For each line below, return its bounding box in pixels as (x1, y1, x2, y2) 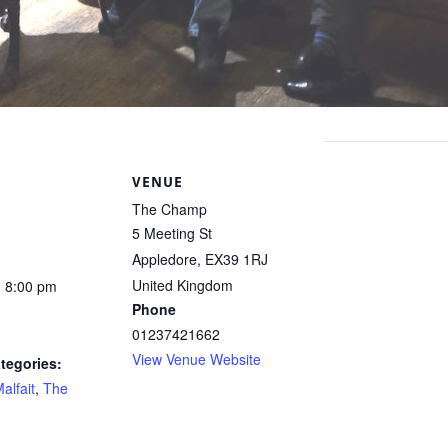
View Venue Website (132, 349, 261, 370)
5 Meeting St (132, 223, 212, 244)
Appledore (132, 249, 197, 270)
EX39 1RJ (205, 249, 268, 270)
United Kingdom (132, 275, 233, 296)
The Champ (132, 199, 207, 220)
